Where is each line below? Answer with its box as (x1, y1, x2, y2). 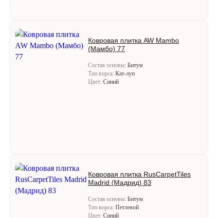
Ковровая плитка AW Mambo (88, 36, 179, 44)
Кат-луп (115, 70, 135, 77)
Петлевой (115, 204, 139, 211)
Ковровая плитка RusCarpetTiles (88, 170, 191, 178)
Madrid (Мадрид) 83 (88, 179, 151, 186)
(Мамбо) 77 (88, 45, 125, 53)
